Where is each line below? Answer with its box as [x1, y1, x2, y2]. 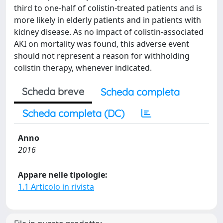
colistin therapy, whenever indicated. [14, 62, 152, 73]
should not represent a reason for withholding [14, 50, 190, 61]
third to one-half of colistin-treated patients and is [14, 2, 202, 13]
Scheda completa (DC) [22, 107, 124, 119]
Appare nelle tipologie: [18, 169, 108, 180]
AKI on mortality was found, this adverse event [14, 38, 189, 49]
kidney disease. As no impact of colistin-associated [14, 26, 204, 37]
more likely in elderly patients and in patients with [14, 14, 201, 25]
